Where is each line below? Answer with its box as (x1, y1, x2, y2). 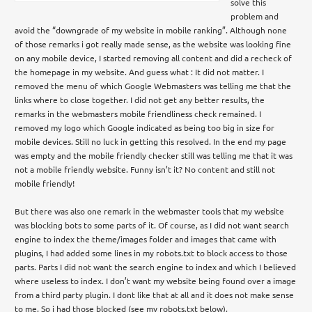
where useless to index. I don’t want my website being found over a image (15, 274, 297, 286)
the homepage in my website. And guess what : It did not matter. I (15, 65, 265, 77)
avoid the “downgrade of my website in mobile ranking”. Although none (15, 24, 288, 36)
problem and (231, 10, 279, 22)
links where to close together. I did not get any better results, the (15, 93, 265, 105)
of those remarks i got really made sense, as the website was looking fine (15, 38, 292, 49)
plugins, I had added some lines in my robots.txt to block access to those (15, 247, 288, 258)
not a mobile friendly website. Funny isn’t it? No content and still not (15, 163, 276, 175)
